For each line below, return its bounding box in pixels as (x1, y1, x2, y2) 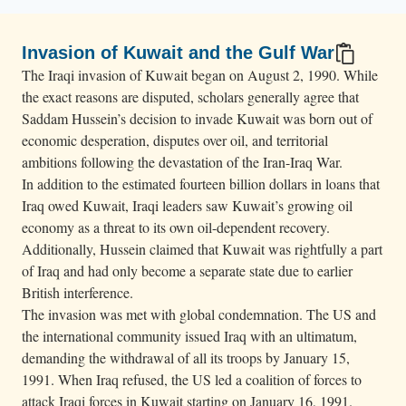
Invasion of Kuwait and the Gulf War (22, 43, 334, 63)
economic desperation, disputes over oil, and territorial (22, 130, 328, 150)
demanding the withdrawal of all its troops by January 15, (22, 348, 350, 367)
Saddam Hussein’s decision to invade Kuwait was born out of (22, 109, 372, 128)
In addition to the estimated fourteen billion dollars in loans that (22, 174, 380, 193)
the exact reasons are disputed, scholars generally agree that (22, 87, 359, 106)
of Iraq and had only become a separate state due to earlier (22, 261, 353, 280)
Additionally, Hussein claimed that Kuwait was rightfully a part (22, 239, 382, 258)
